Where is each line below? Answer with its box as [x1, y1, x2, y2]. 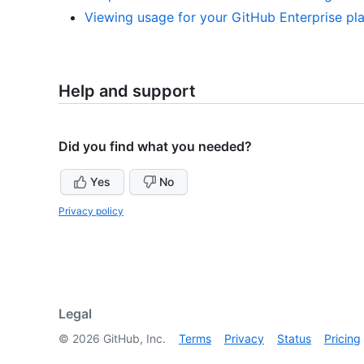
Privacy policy [58, 205, 123, 218]
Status [277, 331, 311, 346]
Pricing [324, 331, 361, 346]
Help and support [58, 81, 196, 102]
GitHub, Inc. [100, 331, 166, 346]
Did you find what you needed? [58, 138, 252, 155]
